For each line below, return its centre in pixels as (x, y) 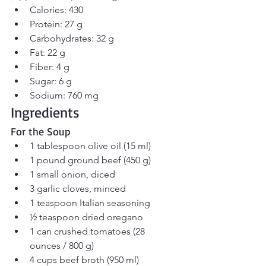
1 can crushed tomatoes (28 (88, 232)
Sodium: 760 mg (64, 96)
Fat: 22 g (47, 53)
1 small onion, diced (72, 175)
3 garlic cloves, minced (78, 189)
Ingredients (45, 113)
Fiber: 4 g (50, 67)
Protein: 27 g (56, 24)
